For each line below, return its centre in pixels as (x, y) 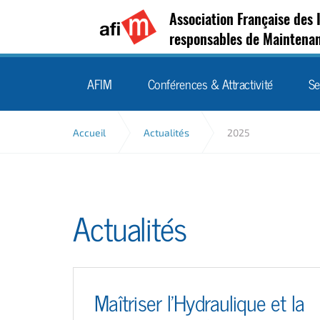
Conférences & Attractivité (210, 83)
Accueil (89, 132)
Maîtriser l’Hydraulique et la (200, 301)
